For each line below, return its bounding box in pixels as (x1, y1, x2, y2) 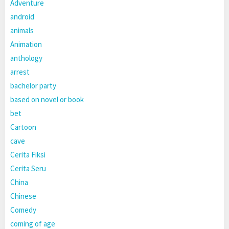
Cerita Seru (10, 164, 46, 174)
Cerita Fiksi (10, 150, 45, 160)
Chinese (10, 191, 36, 201)
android (10, 12, 34, 22)
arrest (10, 67, 30, 77)
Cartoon (10, 122, 36, 132)
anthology (10, 53, 42, 63)
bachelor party (10, 81, 56, 91)
